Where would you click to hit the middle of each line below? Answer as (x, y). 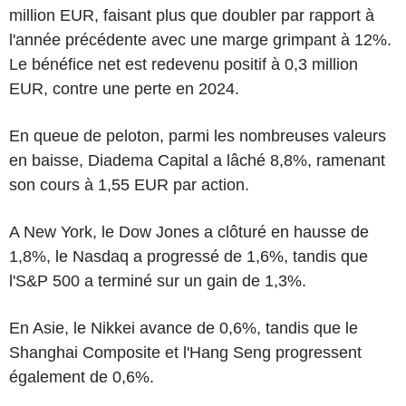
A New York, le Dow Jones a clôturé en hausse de (189, 232)
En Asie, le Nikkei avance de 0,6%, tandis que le (184, 328)
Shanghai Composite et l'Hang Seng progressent (185, 353)
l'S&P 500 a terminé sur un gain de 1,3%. (158, 281)
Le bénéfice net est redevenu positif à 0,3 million (184, 64)
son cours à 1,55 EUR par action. (129, 185)
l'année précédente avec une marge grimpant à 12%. (200, 40)
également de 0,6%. (82, 377)
